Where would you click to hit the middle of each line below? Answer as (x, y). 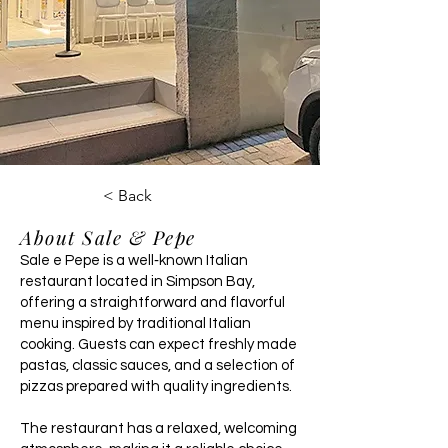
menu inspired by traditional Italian (135, 323)
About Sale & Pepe (108, 237)
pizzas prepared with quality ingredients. (156, 386)
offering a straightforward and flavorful (152, 302)
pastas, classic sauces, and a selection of (157, 365)
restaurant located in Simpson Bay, (137, 281)
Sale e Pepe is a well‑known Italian (134, 260)
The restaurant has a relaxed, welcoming (158, 428)
